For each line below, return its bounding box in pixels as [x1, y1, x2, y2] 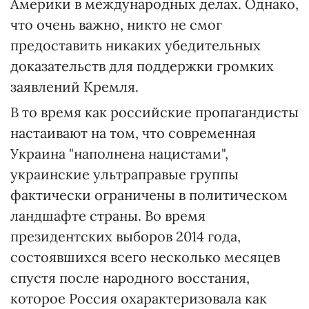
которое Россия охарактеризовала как [10, 290, 267, 308]
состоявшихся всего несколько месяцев [10, 248, 280, 266]
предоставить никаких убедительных [10, 37, 261, 54]
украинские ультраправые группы [10, 166, 239, 183]
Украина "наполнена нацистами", [10, 145, 228, 163]
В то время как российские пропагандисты [10, 103, 299, 121]
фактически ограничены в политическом [10, 186, 288, 204]
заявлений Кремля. [10, 78, 139, 96]
